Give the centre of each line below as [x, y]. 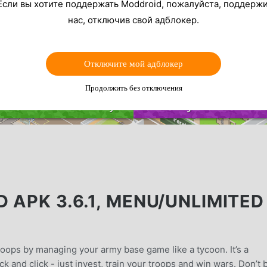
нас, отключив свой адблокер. [133, 20]
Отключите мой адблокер [133, 63]
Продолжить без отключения [133, 88]
